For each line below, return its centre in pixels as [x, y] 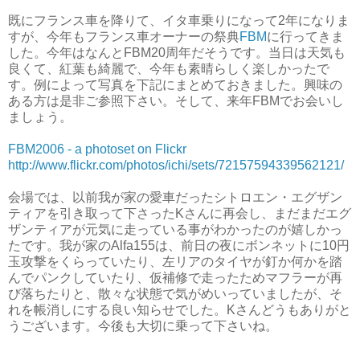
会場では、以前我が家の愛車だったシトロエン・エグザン [175, 197]
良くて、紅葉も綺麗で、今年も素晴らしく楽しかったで [169, 68]
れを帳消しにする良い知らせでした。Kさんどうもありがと [180, 309]
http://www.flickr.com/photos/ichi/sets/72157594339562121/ [176, 165]
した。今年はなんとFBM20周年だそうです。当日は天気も [177, 52]
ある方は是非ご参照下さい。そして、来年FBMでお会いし [176, 100]
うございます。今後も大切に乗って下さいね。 [143, 325]
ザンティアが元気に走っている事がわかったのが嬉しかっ [175, 229]
